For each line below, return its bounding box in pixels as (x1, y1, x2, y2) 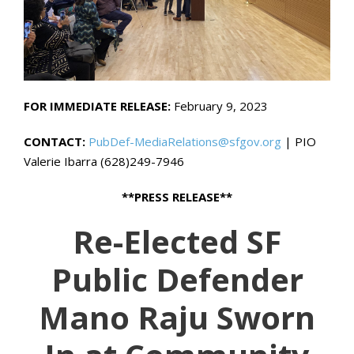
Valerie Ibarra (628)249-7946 (24, 153, 184, 169)
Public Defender (51, 257, 303, 301)
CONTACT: (24, 133, 85, 149)
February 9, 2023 (174, 97, 268, 114)
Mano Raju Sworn (39, 295, 315, 339)
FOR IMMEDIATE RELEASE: (24, 97, 174, 114)
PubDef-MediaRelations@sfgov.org (88, 133, 281, 149)
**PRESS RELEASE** (122, 188, 232, 205)
